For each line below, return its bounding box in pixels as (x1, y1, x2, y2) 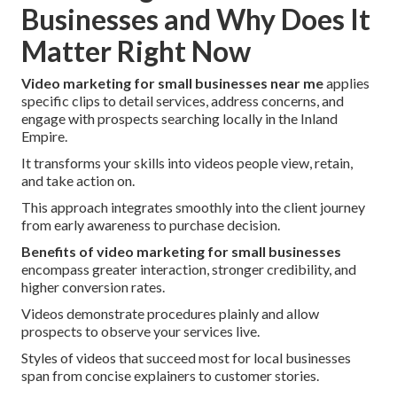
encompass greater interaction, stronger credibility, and (21, 261, 356, 278)
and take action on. (21, 172, 135, 190)
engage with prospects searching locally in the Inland (21, 110, 338, 128)
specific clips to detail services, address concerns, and (21, 92, 344, 110)
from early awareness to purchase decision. (21, 216, 280, 234)
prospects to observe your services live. (21, 323, 260, 340)
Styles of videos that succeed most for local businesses (21, 349, 351, 367)
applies (323, 74, 370, 92)
